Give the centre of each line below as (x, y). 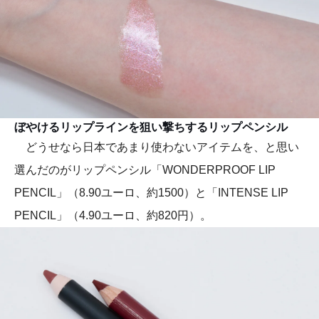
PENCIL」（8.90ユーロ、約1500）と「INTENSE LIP (151, 192)
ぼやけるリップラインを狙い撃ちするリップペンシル (151, 127)
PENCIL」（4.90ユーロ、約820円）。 (113, 215)
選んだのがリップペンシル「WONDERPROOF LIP (145, 169)
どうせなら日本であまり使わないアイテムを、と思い (157, 147)
